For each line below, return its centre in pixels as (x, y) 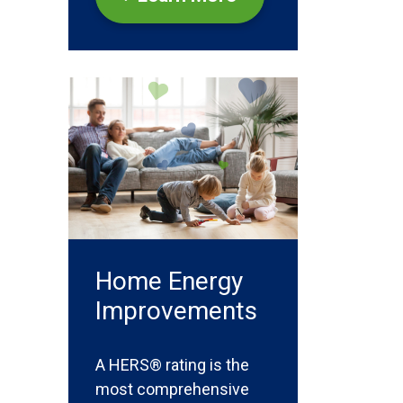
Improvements (176, 311)
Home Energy (169, 281)
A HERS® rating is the (172, 365)
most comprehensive (172, 389)
